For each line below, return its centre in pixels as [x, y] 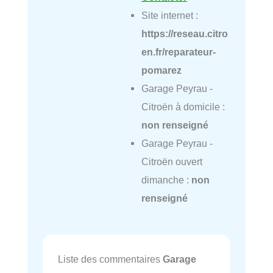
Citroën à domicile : [183, 107]
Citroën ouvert [172, 162]
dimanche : [166, 180]
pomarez [161, 70]
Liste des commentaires [110, 259]
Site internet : [169, 16]
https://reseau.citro [184, 34]
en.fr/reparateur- [178, 52]
